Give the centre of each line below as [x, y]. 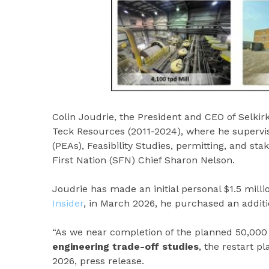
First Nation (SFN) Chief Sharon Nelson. [144, 160]
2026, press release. [98, 261]
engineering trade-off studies [125, 247]
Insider [68, 204]
